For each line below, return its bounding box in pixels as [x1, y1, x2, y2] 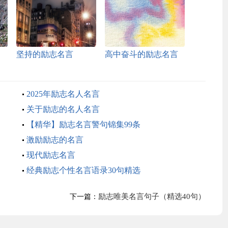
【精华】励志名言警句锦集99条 [26, 120, 140, 129]
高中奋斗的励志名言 [104, 50, 178, 59]
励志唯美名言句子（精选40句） [98, 192, 206, 201]
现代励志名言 [26, 151, 75, 159]
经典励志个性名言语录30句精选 [26, 166, 140, 175]
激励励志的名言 [26, 135, 83, 144]
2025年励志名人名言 [26, 90, 100, 98]
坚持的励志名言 [16, 50, 73, 59]
